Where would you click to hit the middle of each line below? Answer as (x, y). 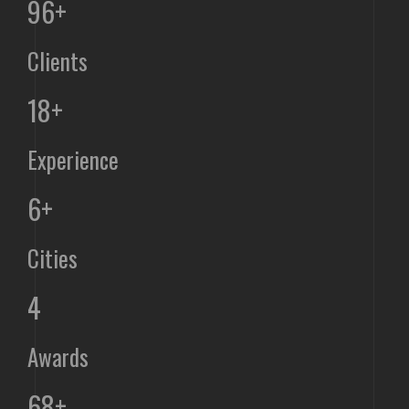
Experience (73, 159)
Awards (58, 356)
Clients (58, 60)
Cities (52, 257)
